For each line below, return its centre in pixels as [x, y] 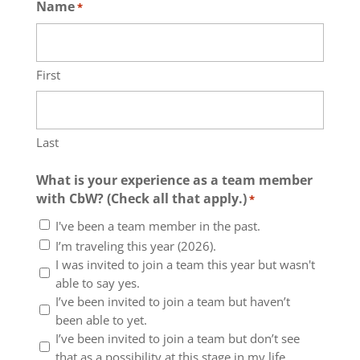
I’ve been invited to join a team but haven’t [172, 301]
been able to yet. [101, 319]
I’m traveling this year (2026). [135, 245]
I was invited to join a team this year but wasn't [185, 264]
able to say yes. [97, 282]
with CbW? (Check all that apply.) [141, 198]
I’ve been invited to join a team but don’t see [177, 338]
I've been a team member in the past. [157, 225]
